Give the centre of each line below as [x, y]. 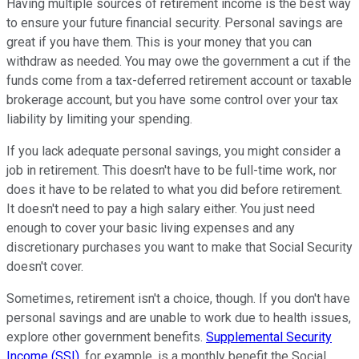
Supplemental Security [269, 337]
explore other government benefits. [106, 337]
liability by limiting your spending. [99, 119]
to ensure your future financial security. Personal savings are [175, 23]
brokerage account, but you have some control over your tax [172, 100]
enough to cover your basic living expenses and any [151, 228]
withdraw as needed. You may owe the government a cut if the [179, 62]
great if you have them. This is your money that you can [159, 42]
